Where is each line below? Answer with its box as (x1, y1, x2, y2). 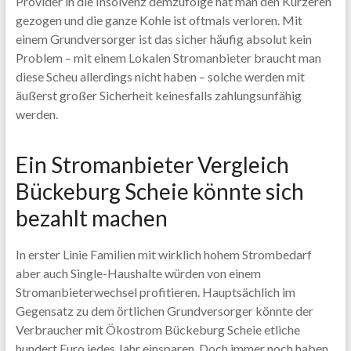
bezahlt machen (15, 204, 168, 231)
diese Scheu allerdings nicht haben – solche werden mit (15, 69, 305, 84)
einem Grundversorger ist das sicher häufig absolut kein (15, 31, 312, 46)
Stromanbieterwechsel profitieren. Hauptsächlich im (15, 284, 295, 299)
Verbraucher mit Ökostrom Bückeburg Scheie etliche (15, 322, 300, 337)
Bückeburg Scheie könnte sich (15, 178, 304, 204)
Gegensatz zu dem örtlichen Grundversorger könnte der (15, 303, 313, 318)
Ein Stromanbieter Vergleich (15, 151, 289, 178)
